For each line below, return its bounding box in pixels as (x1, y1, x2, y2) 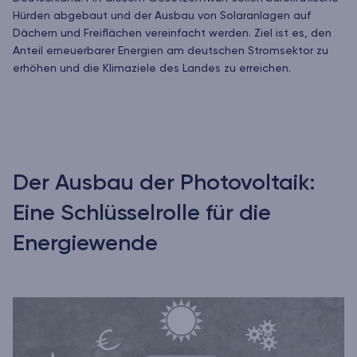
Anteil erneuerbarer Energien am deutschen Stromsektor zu (13, 45, 328, 57)
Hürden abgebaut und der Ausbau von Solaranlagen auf (13, 10, 311, 22)
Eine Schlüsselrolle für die (13, 202, 271, 225)
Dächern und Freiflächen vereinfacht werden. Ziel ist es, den (13, 27, 331, 39)
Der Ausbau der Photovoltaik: (13, 171, 315, 194)
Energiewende (13, 232, 158, 255)
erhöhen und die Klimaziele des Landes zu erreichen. (13, 62, 291, 74)
